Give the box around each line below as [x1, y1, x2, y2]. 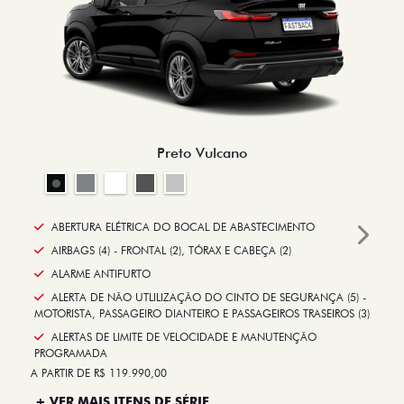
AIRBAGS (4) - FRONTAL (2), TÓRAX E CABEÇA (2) [51, 243, 291, 258]
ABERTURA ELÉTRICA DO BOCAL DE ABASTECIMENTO [51, 220, 315, 234]
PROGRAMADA [34, 346, 107, 361]
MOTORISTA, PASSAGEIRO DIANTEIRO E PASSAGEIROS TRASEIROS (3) [34, 307, 370, 321]
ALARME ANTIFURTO [51, 267, 151, 281]
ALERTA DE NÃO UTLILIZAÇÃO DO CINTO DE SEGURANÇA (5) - [51, 290, 366, 305]
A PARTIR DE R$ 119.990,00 [31, 366, 167, 381]
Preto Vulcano [157, 144, 247, 162]
